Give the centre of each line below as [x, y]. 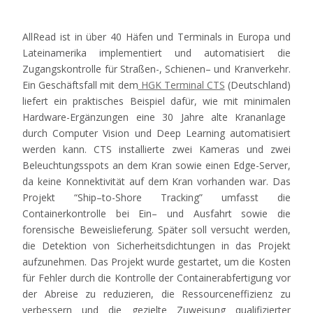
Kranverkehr [261, 69]
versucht [231, 230]
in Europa [248, 37]
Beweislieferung [115, 230]
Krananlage [261, 117]
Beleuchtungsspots [66, 166]
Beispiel [147, 101]
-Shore [127, 198]
